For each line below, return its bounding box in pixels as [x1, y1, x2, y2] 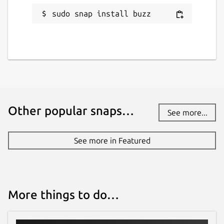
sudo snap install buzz [52, 8, 151, 18]
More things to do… [8, 187, 119, 201]
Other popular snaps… [8, 103, 134, 117]
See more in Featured [73, 135, 150, 145]
